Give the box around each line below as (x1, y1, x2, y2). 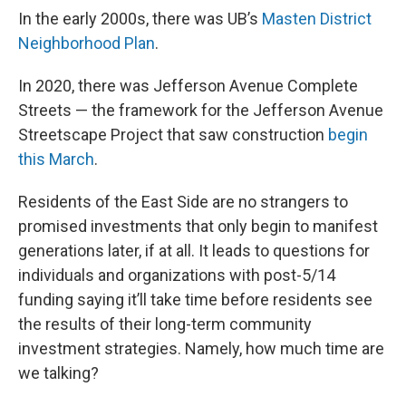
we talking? (18, 363, 99, 383)
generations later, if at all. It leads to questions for (18, 241, 370, 261)
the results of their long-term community (18, 314, 312, 334)
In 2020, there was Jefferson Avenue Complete (18, 76, 358, 96)
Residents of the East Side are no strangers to (18, 192, 348, 212)
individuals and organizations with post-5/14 (18, 266, 335, 285)
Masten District (262, 9, 372, 29)
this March (18, 150, 94, 169)
